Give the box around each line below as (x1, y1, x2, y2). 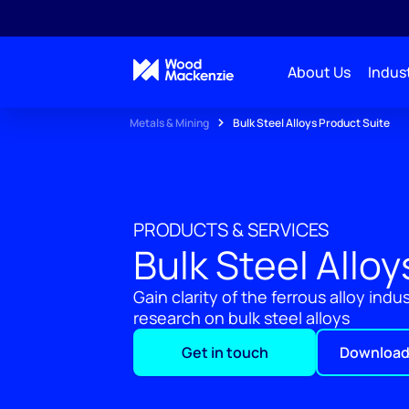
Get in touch (181, 342, 268, 362)
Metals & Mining (130, 115, 209, 131)
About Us (287, 62, 351, 82)
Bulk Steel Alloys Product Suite (233, 115, 390, 131)
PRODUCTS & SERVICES (133, 217, 329, 242)
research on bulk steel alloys (133, 307, 350, 329)
